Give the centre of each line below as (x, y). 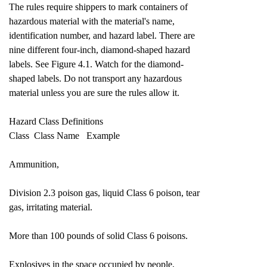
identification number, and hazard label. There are (102, 35)
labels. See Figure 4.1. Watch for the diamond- (96, 64)
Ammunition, (34, 164)
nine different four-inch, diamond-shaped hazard (100, 50)
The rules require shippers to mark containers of (98, 7)
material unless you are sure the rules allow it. (94, 93)
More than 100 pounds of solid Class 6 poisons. (98, 236)
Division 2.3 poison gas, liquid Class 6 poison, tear (104, 193)
